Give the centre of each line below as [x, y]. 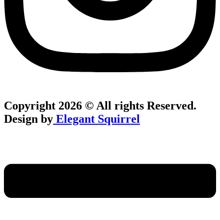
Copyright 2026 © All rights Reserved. [100, 105]
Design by [28, 119]
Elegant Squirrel [96, 119]
